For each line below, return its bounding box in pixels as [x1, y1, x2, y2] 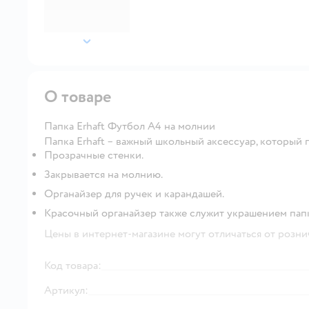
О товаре [44, 86, 112, 108]
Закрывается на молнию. [44, 167, 163, 181]
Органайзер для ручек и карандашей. [44, 186, 224, 201]
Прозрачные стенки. [44, 148, 143, 162]
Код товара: [44, 258, 101, 272]
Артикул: [44, 283, 88, 297]
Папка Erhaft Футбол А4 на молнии [44, 119, 215, 133]
